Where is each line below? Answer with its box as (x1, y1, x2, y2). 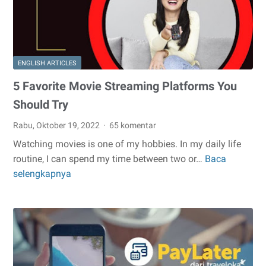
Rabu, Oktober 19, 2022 (13, 121, 102, 131)
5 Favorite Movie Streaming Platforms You (13, 79, 237, 94)
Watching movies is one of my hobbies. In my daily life (13, 138, 241, 150)
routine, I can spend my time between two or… (13, 153, 205, 165)
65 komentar (109, 121, 157, 131)
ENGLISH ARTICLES (18, 59, 77, 68)
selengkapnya (13, 168, 71, 180)
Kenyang (71, 15, 108, 27)
